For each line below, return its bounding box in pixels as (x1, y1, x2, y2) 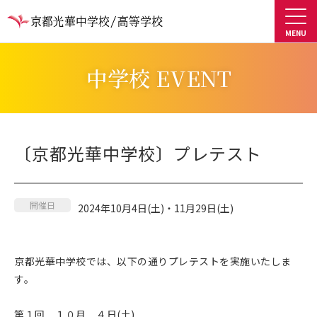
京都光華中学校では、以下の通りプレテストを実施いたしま (14, 254, 292, 268)
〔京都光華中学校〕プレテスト (14, 141, 262, 166)
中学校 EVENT (86, 62, 231, 93)
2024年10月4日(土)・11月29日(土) (78, 201, 234, 215)
